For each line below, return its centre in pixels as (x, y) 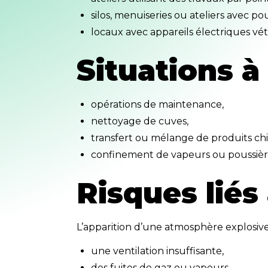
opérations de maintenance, (157, 104)
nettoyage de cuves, (139, 121)
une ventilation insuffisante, (157, 251)
